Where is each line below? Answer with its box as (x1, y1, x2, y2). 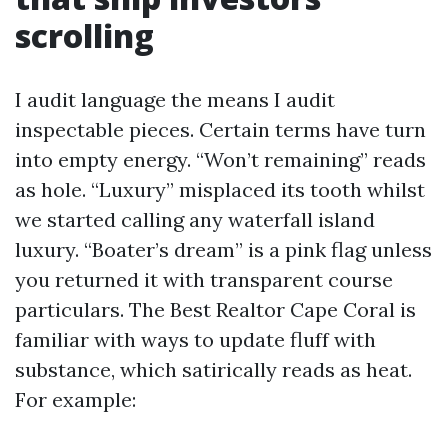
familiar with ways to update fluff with (15, 327, 376, 352)
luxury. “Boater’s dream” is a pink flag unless (15, 237, 432, 262)
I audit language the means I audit (15, 87, 335, 112)
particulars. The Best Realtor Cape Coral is (15, 297, 416, 322)
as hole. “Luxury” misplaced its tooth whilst (15, 177, 425, 202)
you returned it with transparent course (15, 267, 393, 292)
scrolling (15, 14, 154, 57)
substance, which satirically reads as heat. (15, 357, 412, 382)
